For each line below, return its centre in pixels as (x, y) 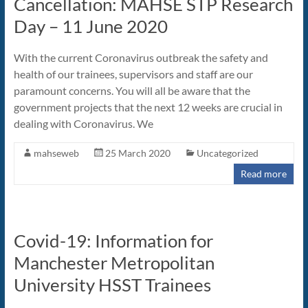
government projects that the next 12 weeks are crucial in (148, 107)
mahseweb (56, 153)
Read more (264, 174)
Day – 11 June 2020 (90, 26)
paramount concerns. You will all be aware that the (132, 91)
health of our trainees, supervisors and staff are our (133, 74)
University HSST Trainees (112, 285)
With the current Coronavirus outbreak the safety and (141, 58)
